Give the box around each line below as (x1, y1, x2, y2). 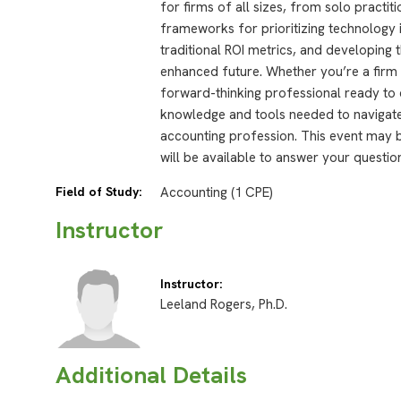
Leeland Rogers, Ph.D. (160, 295, 288, 314)
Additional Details (55, 359, 247, 390)
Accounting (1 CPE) (160, 183, 274, 202)
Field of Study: (55, 183, 141, 200)
